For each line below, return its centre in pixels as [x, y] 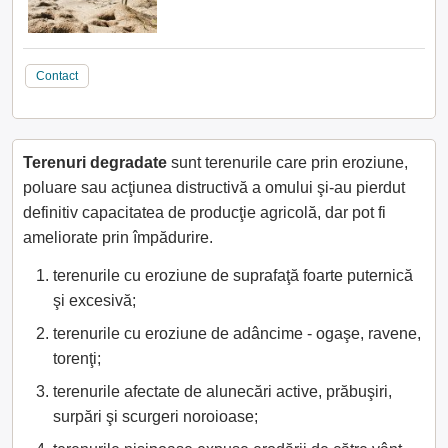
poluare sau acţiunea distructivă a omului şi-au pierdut [214, 188]
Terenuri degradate [95, 163]
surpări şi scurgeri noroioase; [155, 417]
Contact [57, 76]
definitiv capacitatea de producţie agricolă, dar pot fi [204, 213]
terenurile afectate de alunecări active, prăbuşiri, [222, 392]
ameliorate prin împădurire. [118, 238]
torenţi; [77, 359]
